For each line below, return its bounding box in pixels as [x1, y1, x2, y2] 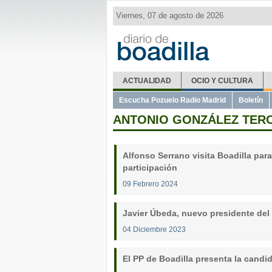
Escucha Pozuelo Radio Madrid [119, 96, 226, 104]
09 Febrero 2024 [123, 180, 178, 188]
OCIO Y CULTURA [191, 76, 253, 85]
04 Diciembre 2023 [123, 225, 186, 233]
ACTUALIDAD [122, 76, 171, 85]
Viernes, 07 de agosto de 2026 [116, 11, 223, 20]
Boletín [239, 96, 263, 104]
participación [123, 163, 177, 172]
